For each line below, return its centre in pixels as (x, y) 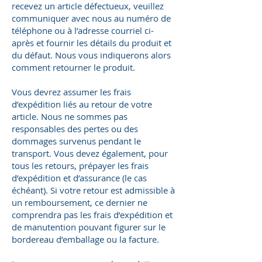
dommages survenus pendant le (76, 141)
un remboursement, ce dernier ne (80, 203)
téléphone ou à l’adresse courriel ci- (83, 31)
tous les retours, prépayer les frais (80, 166)
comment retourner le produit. (73, 68)
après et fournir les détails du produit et (92, 43)
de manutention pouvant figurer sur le (89, 227)
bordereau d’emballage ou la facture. (85, 239)
